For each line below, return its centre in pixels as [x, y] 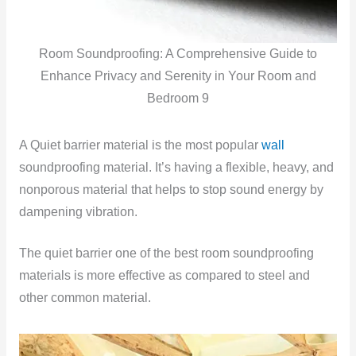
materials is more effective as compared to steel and [164, 276]
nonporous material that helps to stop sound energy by [171, 189]
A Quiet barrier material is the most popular [138, 145]
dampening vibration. [78, 211]
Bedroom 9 [178, 98]
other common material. [85, 298]
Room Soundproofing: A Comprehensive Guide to [178, 53]
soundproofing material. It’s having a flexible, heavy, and [176, 167]
